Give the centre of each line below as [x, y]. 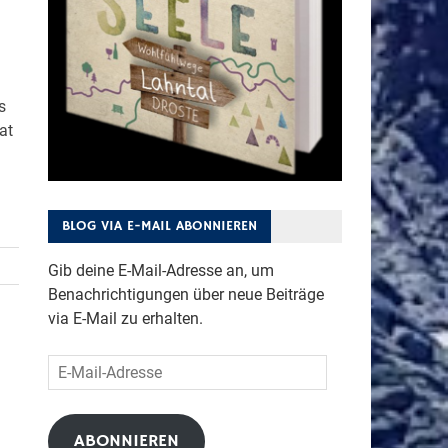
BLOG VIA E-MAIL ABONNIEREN [159, 225]
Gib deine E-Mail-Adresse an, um [160, 270]
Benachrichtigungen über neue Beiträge [185, 294]
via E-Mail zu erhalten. [125, 318]
